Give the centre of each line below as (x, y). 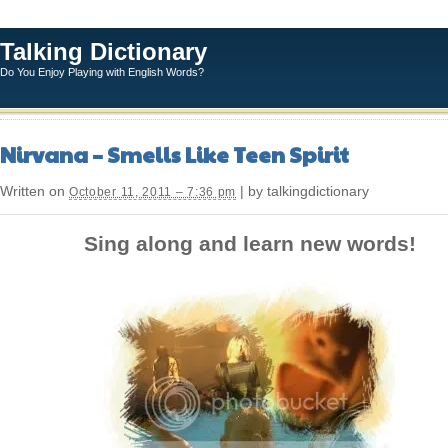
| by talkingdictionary (303, 191)
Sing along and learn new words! (250, 244)
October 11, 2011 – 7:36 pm (153, 192)
